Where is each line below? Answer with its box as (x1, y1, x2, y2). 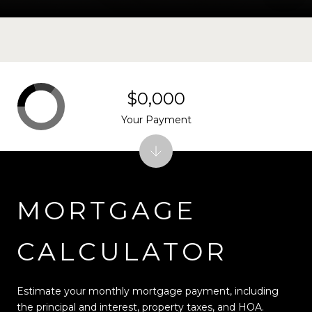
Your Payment (120, 113, 192, 126)
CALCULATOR (17, 235, 228, 267)
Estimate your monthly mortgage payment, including (17, 284, 279, 297)
